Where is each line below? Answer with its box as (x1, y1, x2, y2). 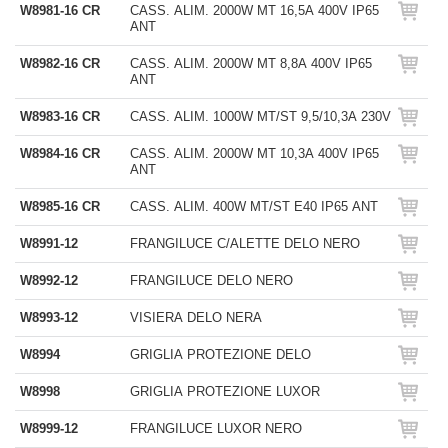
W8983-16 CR (20, 109, 100, 124)
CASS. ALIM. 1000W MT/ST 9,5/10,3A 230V (130, 109, 391, 124)
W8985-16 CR (20, 199, 100, 214)
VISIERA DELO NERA (130, 310, 262, 325)
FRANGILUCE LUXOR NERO (130, 421, 302, 436)
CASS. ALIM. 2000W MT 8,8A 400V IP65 (130, 56, 372, 71)
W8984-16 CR (20, 146, 100, 161)
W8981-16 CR (20, 3, 100, 18)
